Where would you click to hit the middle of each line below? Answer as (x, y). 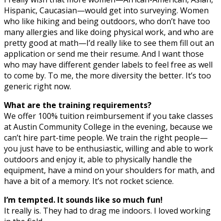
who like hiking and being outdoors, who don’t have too (107, 21)
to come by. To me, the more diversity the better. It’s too (108, 75)
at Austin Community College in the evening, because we (108, 127)
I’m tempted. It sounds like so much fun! (83, 200)
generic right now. (37, 86)
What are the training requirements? (78, 105)
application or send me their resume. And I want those (104, 54)
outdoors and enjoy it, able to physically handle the (98, 159)
